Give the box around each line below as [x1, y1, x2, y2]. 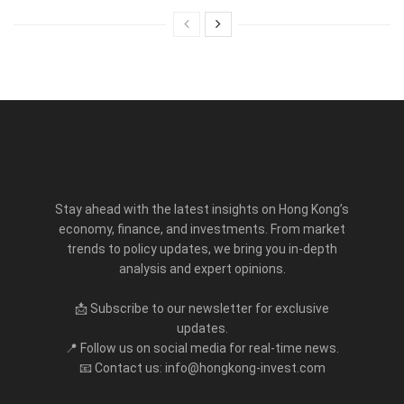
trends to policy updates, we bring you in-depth [67, 241, 337, 256]
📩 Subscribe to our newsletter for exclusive [75, 300, 329, 316]
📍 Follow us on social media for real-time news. [65, 340, 339, 355]
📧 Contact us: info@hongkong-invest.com [78, 360, 326, 375]
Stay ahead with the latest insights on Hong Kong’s [55, 201, 349, 216]
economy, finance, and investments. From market [59, 221, 345, 236]
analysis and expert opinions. [118, 261, 286, 276]
